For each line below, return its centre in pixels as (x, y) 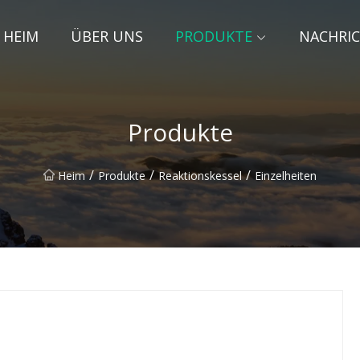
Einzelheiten (286, 175)
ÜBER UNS (107, 36)
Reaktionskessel (200, 175)
